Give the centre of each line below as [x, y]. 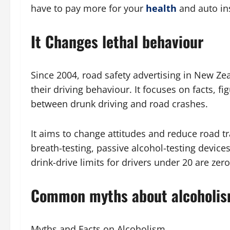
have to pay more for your [88, 8]
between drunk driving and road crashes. [119, 104]
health [161, 8]
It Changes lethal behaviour [117, 41]
